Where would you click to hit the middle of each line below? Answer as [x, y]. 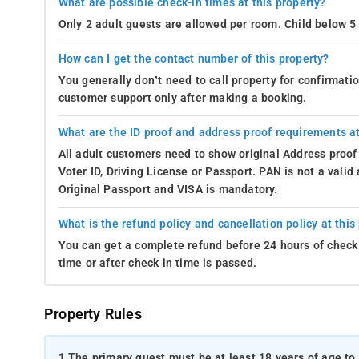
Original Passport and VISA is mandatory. [168, 189]
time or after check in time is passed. [157, 263]
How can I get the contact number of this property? [194, 58]
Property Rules [93, 314]
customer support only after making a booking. [182, 98]
